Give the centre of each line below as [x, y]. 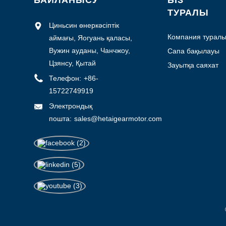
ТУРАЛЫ [188, 13]
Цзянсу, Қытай [73, 63]
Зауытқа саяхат [193, 65]
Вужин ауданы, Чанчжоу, [90, 50]
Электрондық [71, 106]
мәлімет [181, 47]
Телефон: [65, 78]
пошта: [61, 119]
